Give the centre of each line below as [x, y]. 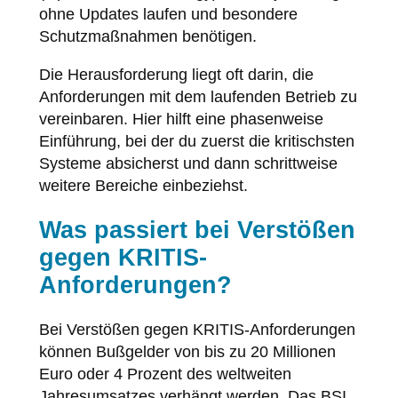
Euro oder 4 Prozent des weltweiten [165, 374]
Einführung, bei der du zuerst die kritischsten [196, 141]
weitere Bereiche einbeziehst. [143, 185]
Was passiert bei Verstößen [197, 230]
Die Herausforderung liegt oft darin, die [176, 74]
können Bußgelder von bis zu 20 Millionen [187, 351]
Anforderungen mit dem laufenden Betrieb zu [198, 96]
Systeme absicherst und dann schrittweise [188, 163]
